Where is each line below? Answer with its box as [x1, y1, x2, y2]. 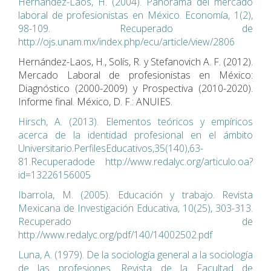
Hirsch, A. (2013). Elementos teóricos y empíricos [18, 114, 253, 128]
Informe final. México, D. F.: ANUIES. [18, 94, 172, 108]
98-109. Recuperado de [18, 21, 253, 35]
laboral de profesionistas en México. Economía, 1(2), [18, 8, 253, 22]
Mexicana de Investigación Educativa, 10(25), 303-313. [18, 201, 253, 215]
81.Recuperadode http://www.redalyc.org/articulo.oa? [18, 154, 253, 168]
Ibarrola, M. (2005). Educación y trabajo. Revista [18, 188, 253, 201]
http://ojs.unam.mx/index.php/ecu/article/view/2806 [18, 34, 235, 48]
